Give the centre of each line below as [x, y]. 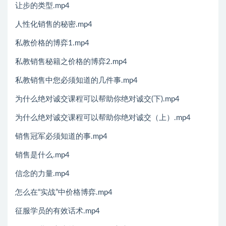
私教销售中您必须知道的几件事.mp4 [76, 81]
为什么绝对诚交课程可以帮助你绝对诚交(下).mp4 [97, 99]
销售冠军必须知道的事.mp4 [61, 137]
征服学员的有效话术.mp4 [58, 211]
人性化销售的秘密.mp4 [54, 25]
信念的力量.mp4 [42, 174]
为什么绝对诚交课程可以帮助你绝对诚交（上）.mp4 [103, 118]
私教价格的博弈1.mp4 [52, 43]
